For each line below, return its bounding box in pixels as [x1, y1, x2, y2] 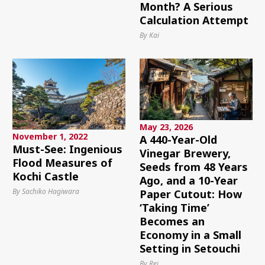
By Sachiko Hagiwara [12, 186, 79, 197]
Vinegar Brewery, [139, 146, 231, 160]
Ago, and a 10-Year [139, 173, 238, 188]
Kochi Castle [12, 169, 79, 184]
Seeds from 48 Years [139, 159, 248, 174]
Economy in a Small [139, 227, 241, 242]
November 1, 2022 [12, 131, 88, 143]
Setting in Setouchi [139, 241, 240, 256]
